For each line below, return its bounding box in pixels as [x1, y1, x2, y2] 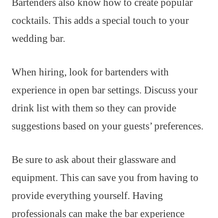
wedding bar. [12, 32, 65, 44]
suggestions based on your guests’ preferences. [12, 120, 203, 132]
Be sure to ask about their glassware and [12, 153, 176, 165]
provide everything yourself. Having [12, 189, 163, 201]
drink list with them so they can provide [12, 102, 176, 114]
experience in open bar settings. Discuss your [12, 84, 198, 96]
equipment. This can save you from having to [12, 171, 199, 183]
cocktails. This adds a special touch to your [12, 14, 189, 26]
